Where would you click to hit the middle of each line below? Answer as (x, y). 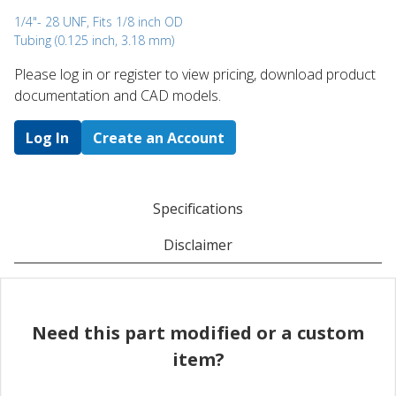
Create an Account (158, 137)
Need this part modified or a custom (198, 332)
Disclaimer (198, 244)
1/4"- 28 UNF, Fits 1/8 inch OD (99, 22)
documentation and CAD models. (118, 96)
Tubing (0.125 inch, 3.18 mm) (94, 41)
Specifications (198, 208)
